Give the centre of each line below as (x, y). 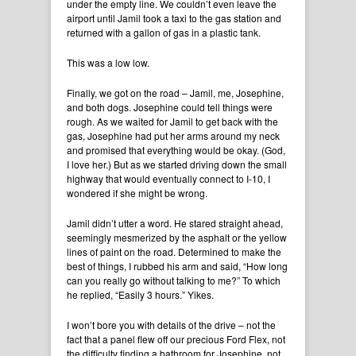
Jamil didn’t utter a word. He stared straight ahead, (175, 223)
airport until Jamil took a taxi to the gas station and (174, 18)
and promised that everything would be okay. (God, (176, 150)
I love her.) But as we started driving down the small (177, 164)
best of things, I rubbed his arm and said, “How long (177, 266)
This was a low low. (108, 62)
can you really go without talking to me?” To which (174, 280)
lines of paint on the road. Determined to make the (174, 252)
